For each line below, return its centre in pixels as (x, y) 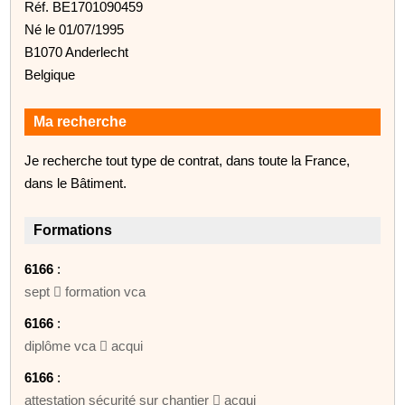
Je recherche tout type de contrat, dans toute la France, (188, 160)
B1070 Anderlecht (77, 52)
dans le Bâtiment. (76, 183)
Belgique (50, 74)
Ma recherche (80, 121)
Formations (73, 230)
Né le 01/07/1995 (75, 29)
